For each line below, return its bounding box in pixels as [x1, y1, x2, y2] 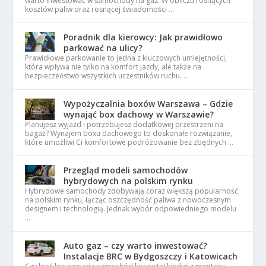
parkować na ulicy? [64, 42, 143, 53]
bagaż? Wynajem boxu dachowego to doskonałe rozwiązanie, [25, 128, 233, 138]
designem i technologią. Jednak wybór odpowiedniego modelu [25, 203, 237, 214]
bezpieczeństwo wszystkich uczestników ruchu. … [25, 70, 189, 81]
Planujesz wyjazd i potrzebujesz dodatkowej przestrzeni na [25, 119, 224, 129]
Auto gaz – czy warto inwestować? [64, 239, 208, 251]
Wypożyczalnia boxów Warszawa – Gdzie [64, 97, 233, 109]
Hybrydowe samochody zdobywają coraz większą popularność [25, 185, 239, 196]
